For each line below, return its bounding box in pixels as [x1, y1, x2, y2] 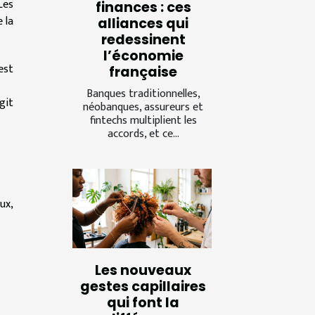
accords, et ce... [107, 124, 179, 143]
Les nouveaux [95, 260, 191, 280]
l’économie [103, 46, 184, 65]
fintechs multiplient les [89, 110, 197, 130]
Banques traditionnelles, [86, 84, 200, 103]
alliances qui [98, 13, 188, 33]
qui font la [107, 292, 179, 312]
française [109, 62, 177, 82]
